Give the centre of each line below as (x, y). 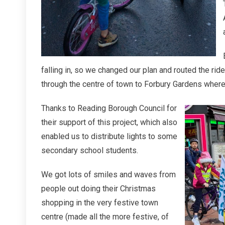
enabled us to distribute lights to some (109, 136)
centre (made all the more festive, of (105, 217)
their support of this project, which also (109, 122)
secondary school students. (90, 150)
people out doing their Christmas (98, 189)
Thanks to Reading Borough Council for (109, 108)
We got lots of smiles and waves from (108, 175)
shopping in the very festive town (100, 203)
